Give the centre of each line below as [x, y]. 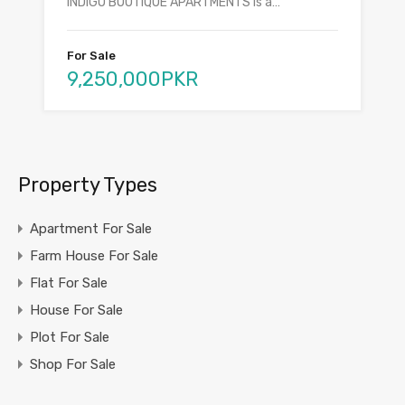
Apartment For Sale [91, 229]
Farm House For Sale [94, 256]
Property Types [88, 185]
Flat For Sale [69, 283]
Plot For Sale [70, 338]
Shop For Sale [73, 365]
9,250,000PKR [132, 80]
